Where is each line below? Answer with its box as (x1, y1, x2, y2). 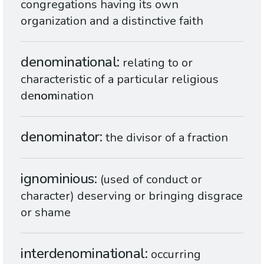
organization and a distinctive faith (21, 13, 203, 29)
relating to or (123, 55, 193, 71)
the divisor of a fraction (105, 130, 228, 146)
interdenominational (21, 244, 145, 263)
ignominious (21, 169, 94, 188)
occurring (150, 246, 201, 262)
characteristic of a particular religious (21, 71, 219, 87)
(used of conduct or (100, 171, 202, 187)
